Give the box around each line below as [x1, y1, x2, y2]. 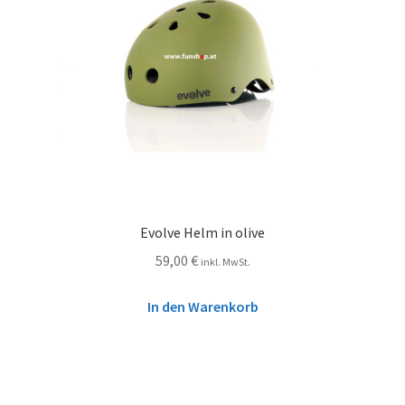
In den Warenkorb [146, 297, 259, 316]
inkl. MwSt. [200, 254, 250, 268]
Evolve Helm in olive [140, 223, 265, 242]
